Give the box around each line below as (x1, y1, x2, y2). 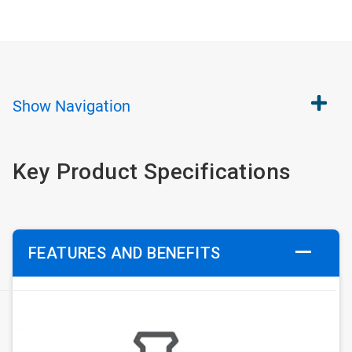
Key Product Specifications (13, 159, 291, 185)
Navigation (55, 97, 130, 115)
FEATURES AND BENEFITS (28, 244, 221, 262)
